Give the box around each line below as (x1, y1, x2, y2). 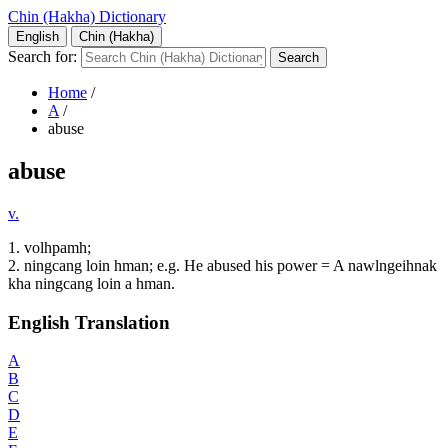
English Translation (8, 311, 170, 333)
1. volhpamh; (8, 238, 91, 256)
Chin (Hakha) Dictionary (8, 8, 166, 25)
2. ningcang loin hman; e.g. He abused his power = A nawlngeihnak (8, 256, 437, 274)
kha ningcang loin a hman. (8, 274, 175, 292)
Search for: (8, 48, 77, 65)
